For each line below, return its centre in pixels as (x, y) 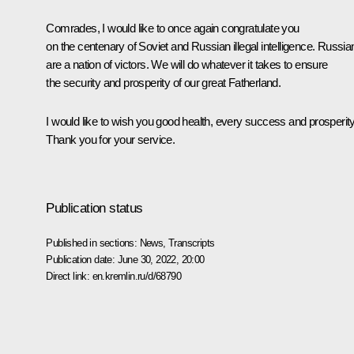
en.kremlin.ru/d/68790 (136, 276)
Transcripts (192, 243)
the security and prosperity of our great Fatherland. (164, 82)
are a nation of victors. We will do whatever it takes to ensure (187, 64)
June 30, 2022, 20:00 (161, 259)
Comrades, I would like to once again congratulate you (173, 28)
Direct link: (69, 276)
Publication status (94, 208)
